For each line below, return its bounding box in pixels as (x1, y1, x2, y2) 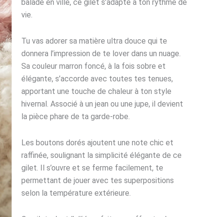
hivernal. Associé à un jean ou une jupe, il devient (21, 99, 184, 109)
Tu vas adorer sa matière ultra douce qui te (21, 36, 168, 46)
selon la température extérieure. (21, 188, 131, 198)
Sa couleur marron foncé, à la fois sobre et (21, 62, 166, 71)
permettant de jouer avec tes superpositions (21, 176, 174, 186)
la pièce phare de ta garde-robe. (21, 112, 130, 122)
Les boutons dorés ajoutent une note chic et (21, 138, 174, 148)
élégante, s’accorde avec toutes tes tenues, (21, 74, 173, 84)
